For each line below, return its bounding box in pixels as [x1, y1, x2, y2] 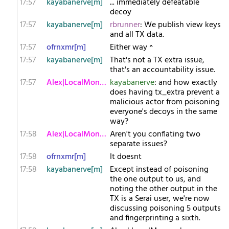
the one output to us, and [110, 173, 201, 186]
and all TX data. [110, 28, 164, 41]
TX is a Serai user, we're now [110, 192, 210, 205]
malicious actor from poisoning [110, 96, 220, 109]
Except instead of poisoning [110, 163, 209, 176]
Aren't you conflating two [110, 128, 200, 141]
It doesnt [110, 150, 142, 164]
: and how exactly [154, 76, 217, 89]
